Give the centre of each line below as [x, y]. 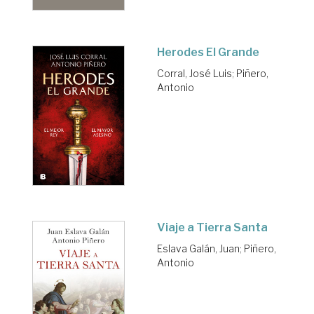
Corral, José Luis [194, 74]
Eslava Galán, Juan [198, 248]
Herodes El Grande [208, 53]
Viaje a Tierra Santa [212, 227]
